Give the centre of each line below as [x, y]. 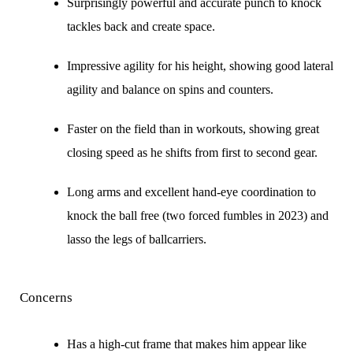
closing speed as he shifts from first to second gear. [192, 152]
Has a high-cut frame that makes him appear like [187, 344]
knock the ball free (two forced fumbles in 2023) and [198, 215]
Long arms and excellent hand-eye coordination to [191, 191]
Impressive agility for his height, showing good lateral [200, 65]
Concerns [46, 297]
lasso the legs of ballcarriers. [137, 239]
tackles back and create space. [141, 26]
